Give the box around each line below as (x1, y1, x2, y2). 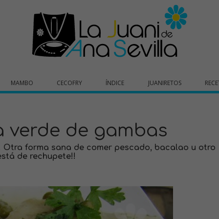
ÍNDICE (106, 79, 125, 87)
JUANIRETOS (148, 79, 181, 87)
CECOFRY (57, 79, 83, 87)
